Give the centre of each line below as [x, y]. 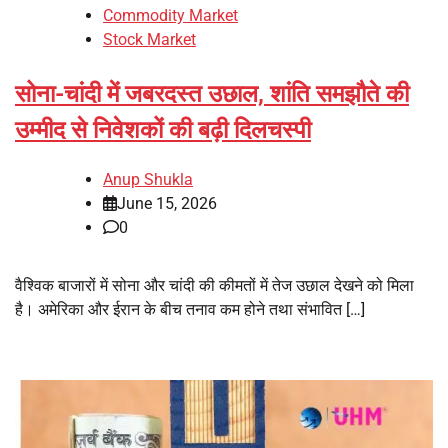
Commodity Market [170, 16]
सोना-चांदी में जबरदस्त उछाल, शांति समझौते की [212, 94]
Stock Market [149, 40]
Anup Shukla [148, 180]
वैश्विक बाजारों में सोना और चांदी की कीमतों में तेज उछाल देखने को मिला [214, 286]
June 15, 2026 [167, 204]
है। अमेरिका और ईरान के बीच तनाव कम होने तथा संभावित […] [190, 310]
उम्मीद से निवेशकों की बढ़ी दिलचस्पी [163, 130]
